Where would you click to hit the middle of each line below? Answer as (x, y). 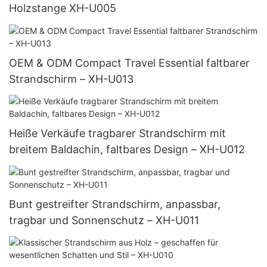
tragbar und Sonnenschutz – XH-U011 (104, 220)
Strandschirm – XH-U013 (71, 79)
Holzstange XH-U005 (63, 8)
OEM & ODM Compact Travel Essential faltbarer (129, 63)
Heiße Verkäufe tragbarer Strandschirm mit (117, 133)
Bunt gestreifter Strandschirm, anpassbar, (115, 204)
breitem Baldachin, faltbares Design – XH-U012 (127, 150)
